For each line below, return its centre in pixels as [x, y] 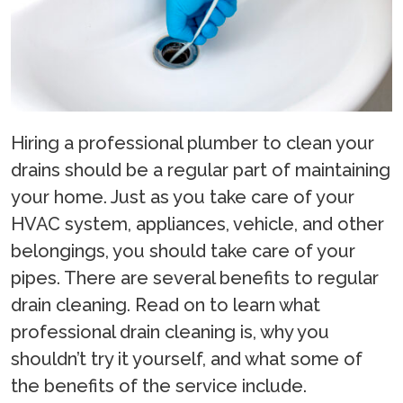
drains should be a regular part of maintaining [201, 170]
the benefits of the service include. [159, 386]
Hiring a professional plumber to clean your [193, 143]
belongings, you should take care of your [183, 251]
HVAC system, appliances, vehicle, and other [197, 224]
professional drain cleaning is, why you [170, 332]
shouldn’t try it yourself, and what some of [187, 359]
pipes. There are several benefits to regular [195, 278]
